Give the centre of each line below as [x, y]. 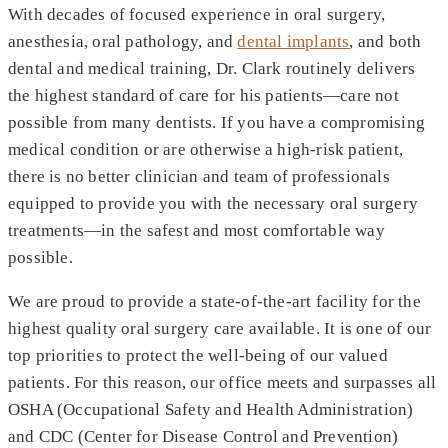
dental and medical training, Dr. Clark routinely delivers [212, 69]
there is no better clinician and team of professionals [199, 177]
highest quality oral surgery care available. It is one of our [220, 329]
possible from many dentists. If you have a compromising [217, 123]
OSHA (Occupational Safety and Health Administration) [211, 410]
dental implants [293, 42]
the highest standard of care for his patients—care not [203, 96]
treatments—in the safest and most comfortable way [196, 231]
